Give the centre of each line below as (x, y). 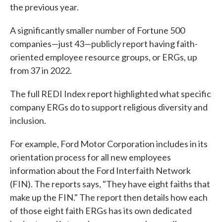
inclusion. (28, 121)
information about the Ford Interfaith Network (100, 171)
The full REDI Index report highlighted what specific (111, 94)
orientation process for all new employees (90, 157)
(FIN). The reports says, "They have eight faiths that (110, 184)
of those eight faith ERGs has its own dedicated (101, 211)
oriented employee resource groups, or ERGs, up (104, 57)
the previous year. (44, 7)
